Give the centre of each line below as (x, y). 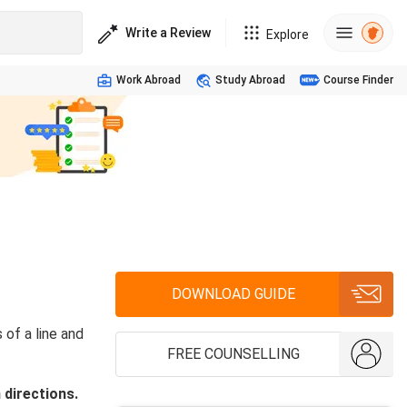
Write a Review (168, 32)
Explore (288, 35)
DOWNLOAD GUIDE (233, 294)
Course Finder (358, 80)
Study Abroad (250, 80)
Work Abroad (149, 80)
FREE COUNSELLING (233, 354)
